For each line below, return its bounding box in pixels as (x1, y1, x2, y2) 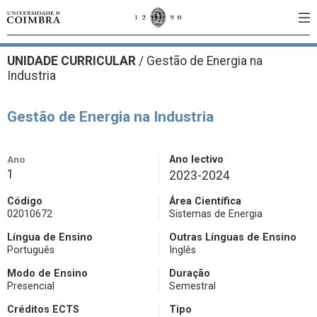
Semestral (169, 280, 216, 292)
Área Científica (169, 195, 241, 207)
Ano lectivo (169, 154, 224, 166)
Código (7, 195, 42, 207)
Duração (169, 267, 210, 279)
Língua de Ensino (7, 231, 93, 243)
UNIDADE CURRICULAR (7, 54, 139, 68)
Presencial (7, 280, 54, 292)
